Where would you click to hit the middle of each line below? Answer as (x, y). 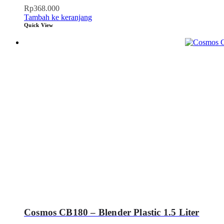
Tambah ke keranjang (58, 17)
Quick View (39, 25)
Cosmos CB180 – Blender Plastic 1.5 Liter (112, 212)
